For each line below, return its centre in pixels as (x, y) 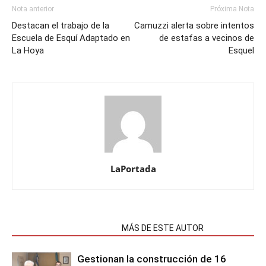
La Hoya (28, 50)
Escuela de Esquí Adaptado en (71, 38)
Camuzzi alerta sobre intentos (194, 26)
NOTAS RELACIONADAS (63, 228)
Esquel (241, 50)
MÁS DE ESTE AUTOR (163, 228)
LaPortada (133, 169)
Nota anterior (33, 9)
